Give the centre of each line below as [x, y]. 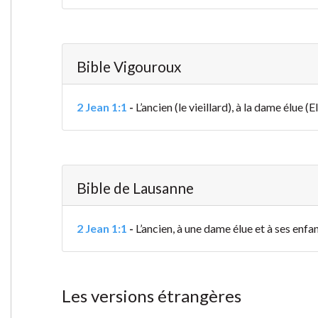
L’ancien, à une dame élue [194, 229]
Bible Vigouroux [128, 67]
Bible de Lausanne [135, 188]
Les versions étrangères [151, 296]
